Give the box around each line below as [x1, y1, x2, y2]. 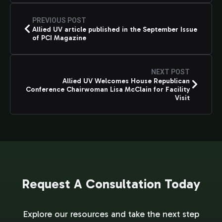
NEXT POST [151, 67, 190, 76]
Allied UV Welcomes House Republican [62, 76, 190, 85]
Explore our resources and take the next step [23, 208, 199, 220]
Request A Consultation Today [22, 176, 200, 192]
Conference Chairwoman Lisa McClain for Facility [26, 85, 190, 94]
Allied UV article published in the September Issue [32, 25, 197, 34]
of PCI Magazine [32, 33, 86, 42]
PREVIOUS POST [32, 16, 86, 24]
